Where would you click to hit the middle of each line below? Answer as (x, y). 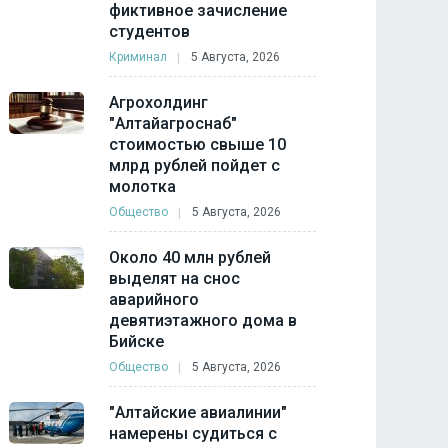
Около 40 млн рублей (190, 257)
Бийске (137, 341)
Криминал (138, 57)
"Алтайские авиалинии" (198, 412)
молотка (143, 186)
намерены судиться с (193, 433)
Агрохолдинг (159, 102)
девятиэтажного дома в (203, 320)
